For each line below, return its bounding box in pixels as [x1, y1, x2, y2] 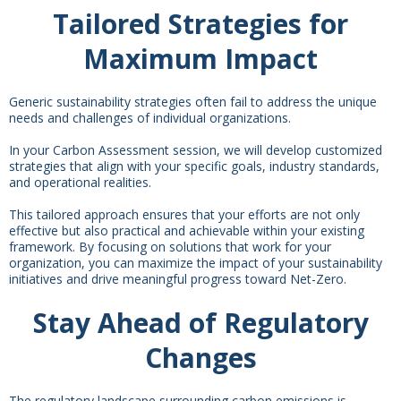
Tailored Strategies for [53, 4, 348, 42]
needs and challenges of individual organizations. [9, 108, 291, 126]
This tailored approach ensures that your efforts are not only [9, 205, 360, 223]
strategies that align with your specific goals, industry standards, [9, 157, 380, 175]
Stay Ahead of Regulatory [32, 303, 369, 341]
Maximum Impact [83, 39, 318, 77]
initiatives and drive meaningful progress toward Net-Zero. [9, 269, 346, 287]
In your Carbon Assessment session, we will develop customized [9, 141, 382, 158]
